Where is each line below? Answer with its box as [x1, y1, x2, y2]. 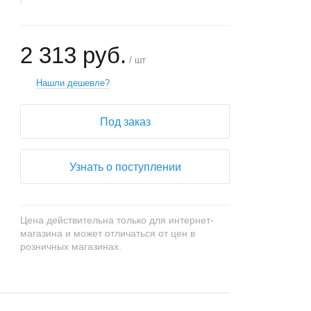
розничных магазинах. [20, 241, 122, 252]
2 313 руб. [20, 42, 127, 68]
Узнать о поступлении [69, 161, 181, 173]
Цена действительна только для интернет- [20, 215, 215, 226]
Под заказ [99, 116, 151, 128]
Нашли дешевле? [36, 78, 110, 88]
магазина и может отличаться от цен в [20, 228, 196, 239]
